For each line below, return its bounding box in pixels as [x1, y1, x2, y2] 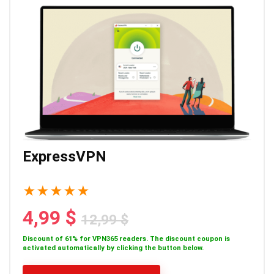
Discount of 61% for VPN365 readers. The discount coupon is [23, 235, 230, 243]
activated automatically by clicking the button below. [23, 244, 204, 253]
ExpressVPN [23, 148, 106, 166]
